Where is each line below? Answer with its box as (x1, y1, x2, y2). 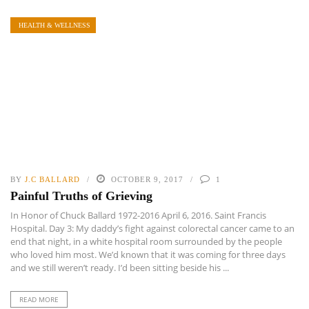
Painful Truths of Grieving (10, 189, 152, 203)
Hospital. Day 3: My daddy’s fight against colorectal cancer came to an (10, 222, 295, 235)
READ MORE (19, 295, 59, 305)
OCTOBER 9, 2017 (111, 175, 183, 184)
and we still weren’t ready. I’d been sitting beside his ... (10, 261, 229, 275)
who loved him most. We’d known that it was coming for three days (10, 248, 286, 261)
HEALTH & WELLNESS (19, 21, 90, 29)
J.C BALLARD (25, 175, 80, 184)
